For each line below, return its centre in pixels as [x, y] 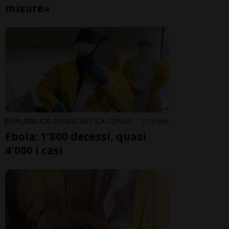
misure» [28, 8]
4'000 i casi [34, 151]
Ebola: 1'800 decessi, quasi [76, 137]
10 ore [158, 121]
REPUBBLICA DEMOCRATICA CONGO [70, 121]
